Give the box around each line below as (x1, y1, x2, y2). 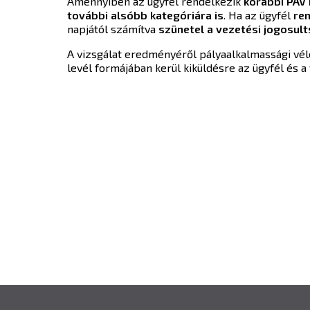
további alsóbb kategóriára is (67, 8, 224, 21)
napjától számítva (67, 21, 158, 35)
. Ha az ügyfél (224, 8, 293, 21)
